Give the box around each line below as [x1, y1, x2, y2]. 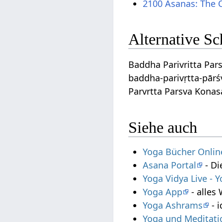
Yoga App [143, 186, 183, 198]
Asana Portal [143, 159, 197, 171]
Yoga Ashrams [143, 199, 203, 212]
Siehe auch [128, 118, 198, 136]
